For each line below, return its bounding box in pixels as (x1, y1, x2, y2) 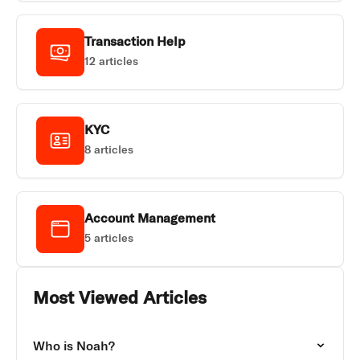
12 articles (84, 54, 138, 67)
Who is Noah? (33, 337, 115, 353)
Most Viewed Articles (33, 286, 207, 307)
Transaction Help (84, 33, 186, 48)
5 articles (84, 231, 133, 244)
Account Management (84, 210, 215, 225)
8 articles (84, 142, 133, 156)
